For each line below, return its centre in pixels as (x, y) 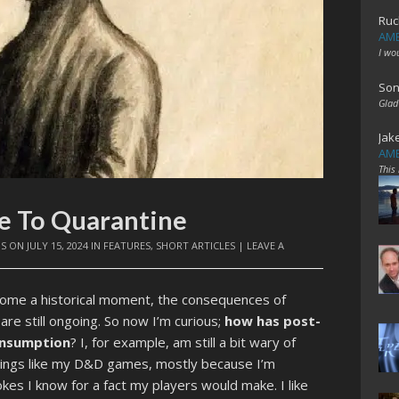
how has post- (273, 321)
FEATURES (127, 245)
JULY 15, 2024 (58, 245)
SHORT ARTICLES (196, 245)
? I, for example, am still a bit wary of (183, 342)
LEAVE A (266, 245)
